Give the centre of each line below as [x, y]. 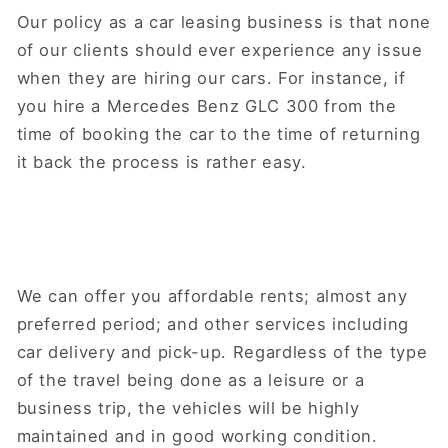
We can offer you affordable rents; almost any [212, 295]
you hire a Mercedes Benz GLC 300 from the [206, 106]
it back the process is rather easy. [164, 162]
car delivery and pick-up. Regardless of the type [222, 351]
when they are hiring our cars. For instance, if [211, 78]
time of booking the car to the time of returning [218, 134]
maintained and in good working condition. [197, 435]
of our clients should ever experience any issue [219, 50]
